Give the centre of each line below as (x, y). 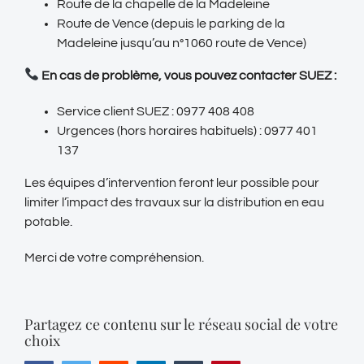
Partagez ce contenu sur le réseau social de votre (181, 324)
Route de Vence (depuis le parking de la (171, 23)
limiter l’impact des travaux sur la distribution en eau (174, 202)
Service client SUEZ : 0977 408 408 (156, 111)
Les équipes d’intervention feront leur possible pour (172, 182)
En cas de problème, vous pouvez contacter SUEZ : (188, 75)
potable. (48, 221)
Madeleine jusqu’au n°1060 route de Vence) (182, 43)
